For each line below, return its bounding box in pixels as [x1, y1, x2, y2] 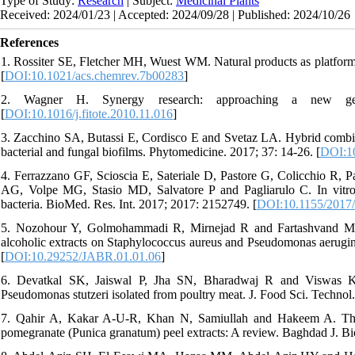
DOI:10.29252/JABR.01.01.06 [5, 249, 161, 263]
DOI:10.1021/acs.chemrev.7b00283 [5, 68, 184, 82]
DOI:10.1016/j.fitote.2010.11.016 [5, 106, 173, 120]
